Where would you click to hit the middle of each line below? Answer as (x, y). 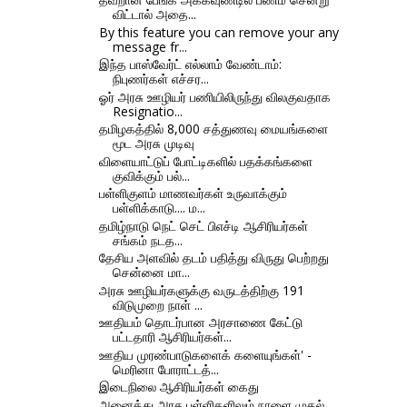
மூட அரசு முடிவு (153, 144)
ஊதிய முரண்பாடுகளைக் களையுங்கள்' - (205, 354)
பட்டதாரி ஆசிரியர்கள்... (172, 337)
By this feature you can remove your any (218, 32)
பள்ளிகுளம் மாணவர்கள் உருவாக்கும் (193, 194)
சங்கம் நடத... (147, 240)
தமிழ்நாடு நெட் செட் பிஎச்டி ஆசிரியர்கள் (203, 225)
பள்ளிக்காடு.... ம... (159, 208)
